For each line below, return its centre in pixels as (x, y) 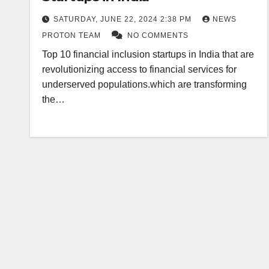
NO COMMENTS (158, 35)
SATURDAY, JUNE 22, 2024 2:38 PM (124, 19)
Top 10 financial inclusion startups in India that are (148, 54)
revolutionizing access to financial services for (139, 69)
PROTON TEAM (73, 35)
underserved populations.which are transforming (144, 84)
